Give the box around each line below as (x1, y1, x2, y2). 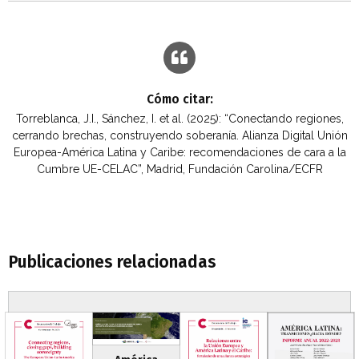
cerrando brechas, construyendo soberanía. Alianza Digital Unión (11, 128, 348, 142)
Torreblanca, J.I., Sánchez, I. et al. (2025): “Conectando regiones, (15, 111, 344, 125)
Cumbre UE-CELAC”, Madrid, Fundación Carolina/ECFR (36, 162, 323, 175)
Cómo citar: (146, 91, 213, 107)
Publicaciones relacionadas (8, 251, 216, 272)
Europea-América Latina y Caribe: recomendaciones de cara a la (13, 145, 346, 159)
